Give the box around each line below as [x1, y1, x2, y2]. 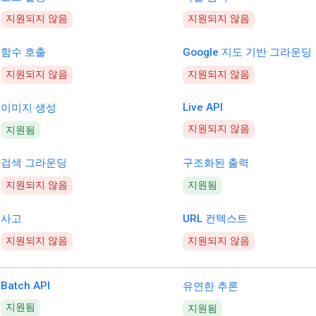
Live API [183, 100, 223, 114]
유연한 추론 [183, 280, 238, 293]
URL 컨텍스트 [183, 212, 248, 226]
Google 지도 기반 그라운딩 [183, 46, 312, 59]
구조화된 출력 [183, 157, 249, 170]
